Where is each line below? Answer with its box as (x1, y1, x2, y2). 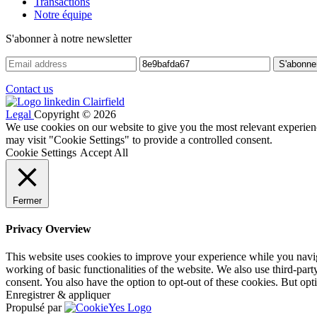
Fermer (13, 195, 42, 206)
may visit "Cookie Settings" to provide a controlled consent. (6, 133, 272, 146)
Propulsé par (6, 301, 64, 314)
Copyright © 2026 (34, 108, 116, 120)
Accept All (80, 146, 128, 158)
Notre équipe (34, 8, 92, 21)
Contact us (6, 82, 53, 95)
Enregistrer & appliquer (6, 289, 110, 301)
